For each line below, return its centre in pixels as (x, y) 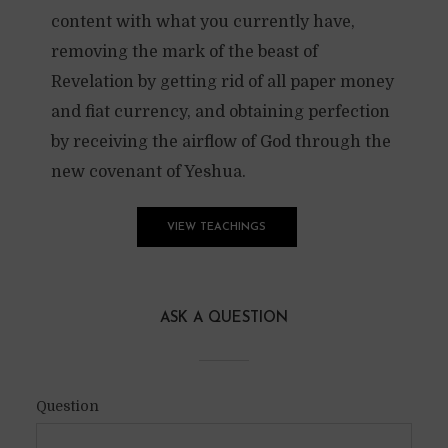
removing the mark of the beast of (184, 52)
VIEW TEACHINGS (216, 227)
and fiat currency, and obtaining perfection (220, 112)
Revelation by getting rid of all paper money (222, 82)
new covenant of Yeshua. (148, 172)
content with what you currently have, (202, 22)
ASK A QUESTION (224, 318)
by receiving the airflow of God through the (220, 142)
